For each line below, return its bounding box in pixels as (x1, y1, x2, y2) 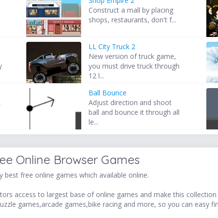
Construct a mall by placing (89, 5, 174, 15)
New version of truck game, (89, 52, 177, 61)
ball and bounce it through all (89, 108, 180, 117)
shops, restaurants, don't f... (89, 15, 177, 25)
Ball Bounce (89, 88, 127, 98)
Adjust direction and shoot (89, 98, 172, 108)
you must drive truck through (89, 61, 180, 71)
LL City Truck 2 (89, 42, 136, 52)
